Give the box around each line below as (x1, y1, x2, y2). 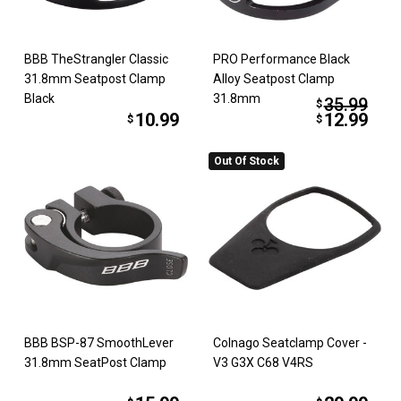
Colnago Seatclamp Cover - (213, 336, 367, 351)
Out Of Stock (214, 154, 279, 167)
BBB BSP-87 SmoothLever (24, 336, 175, 351)
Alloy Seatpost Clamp (213, 71, 335, 86)
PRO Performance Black (213, 51, 350, 66)
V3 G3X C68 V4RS (213, 355, 313, 371)
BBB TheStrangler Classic (24, 51, 169, 66)
